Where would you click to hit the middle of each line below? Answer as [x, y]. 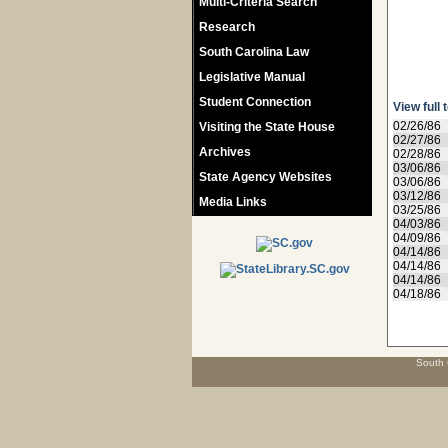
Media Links [233, 202]
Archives [225, 152]
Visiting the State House [267, 127]
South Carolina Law [254, 52]
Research [227, 27]
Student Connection [255, 102]
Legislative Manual [252, 77]
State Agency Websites [265, 177]
